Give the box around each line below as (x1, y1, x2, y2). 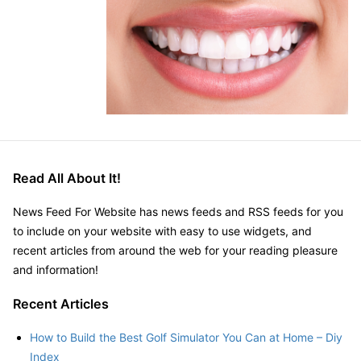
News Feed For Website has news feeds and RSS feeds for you (13, 204, 343, 218)
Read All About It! (13, 169, 121, 186)
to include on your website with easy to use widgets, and (13, 223, 312, 238)
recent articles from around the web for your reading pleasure (13, 243, 338, 257)
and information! (13, 262, 98, 276)
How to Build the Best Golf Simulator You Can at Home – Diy (30, 330, 342, 344)
